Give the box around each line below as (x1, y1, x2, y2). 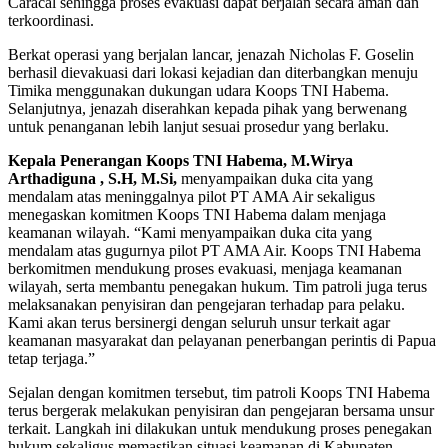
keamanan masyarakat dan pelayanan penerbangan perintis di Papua (8, 331, 436, 349)
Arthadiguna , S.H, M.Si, (8, 169, 181, 187)
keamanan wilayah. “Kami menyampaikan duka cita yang (8, 223, 372, 241)
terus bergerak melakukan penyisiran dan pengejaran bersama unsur (8, 401, 434, 419)
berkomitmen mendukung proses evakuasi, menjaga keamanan (8, 259, 402, 277)
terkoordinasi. (8, 11, 94, 29)
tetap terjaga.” (8, 349, 95, 367)
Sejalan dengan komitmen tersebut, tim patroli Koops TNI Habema (8, 383, 430, 401)
